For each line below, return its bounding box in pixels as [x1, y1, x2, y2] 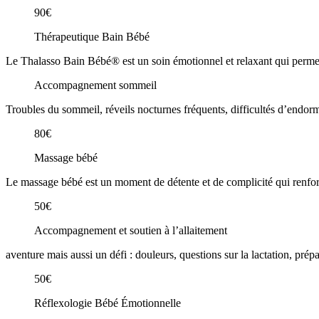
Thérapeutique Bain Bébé [34, 30, 150, 43]
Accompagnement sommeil [34, 78, 157, 91]
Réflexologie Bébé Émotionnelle [34, 296, 181, 309]
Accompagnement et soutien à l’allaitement [34, 224, 227, 236]
